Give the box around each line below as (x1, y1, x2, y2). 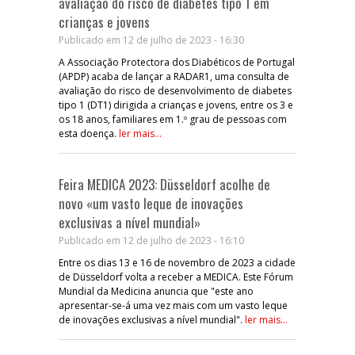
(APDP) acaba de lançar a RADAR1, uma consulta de (59, 69, 289, 83)
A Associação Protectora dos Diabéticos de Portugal (59, 55, 295, 69)
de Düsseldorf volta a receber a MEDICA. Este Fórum (59, 269, 293, 284)
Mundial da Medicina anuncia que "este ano (59, 284, 254, 298)
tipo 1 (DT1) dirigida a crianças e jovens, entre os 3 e (59, 97, 293, 112)
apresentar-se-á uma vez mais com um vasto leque (59, 298, 288, 312)
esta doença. (59, 126, 119, 140)
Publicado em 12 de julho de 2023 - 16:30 (59, 32, 244, 47)
